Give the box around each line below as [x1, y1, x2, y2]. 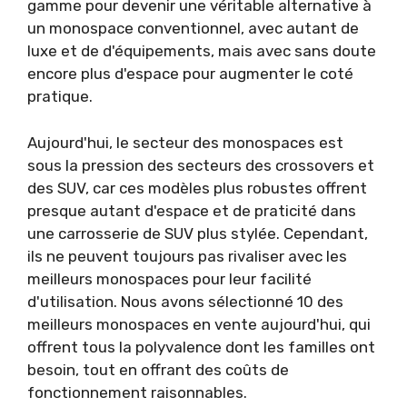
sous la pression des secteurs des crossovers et [27, 155, 374, 174]
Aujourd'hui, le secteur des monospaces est [27, 133, 343, 152]
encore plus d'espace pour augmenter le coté [27, 65, 353, 84]
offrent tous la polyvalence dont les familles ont [27, 337, 375, 356]
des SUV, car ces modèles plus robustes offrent [27, 178, 367, 197]
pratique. [27, 87, 93, 106]
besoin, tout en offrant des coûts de [27, 360, 289, 379]
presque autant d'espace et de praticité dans [27, 201, 356, 220]
